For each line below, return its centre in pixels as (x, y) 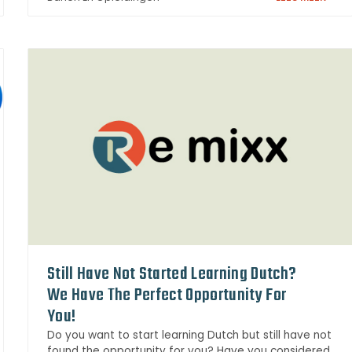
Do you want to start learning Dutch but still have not (189, 335)
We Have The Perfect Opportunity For (167, 295)
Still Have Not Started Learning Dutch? (172, 274)
